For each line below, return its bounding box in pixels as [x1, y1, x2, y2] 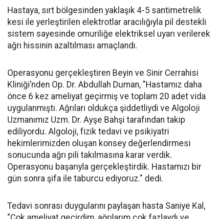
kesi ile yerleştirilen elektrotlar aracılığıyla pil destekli [7, 17, 206, 27]
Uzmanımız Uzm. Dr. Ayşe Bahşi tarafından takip [7, 115, 185, 125]
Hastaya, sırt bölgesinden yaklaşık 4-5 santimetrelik [7, 5, 201, 15]
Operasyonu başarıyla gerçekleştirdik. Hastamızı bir [7, 162, 201, 172]
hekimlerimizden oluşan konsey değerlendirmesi [7, 138, 191, 148]
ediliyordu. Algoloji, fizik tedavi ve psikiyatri [7, 127, 169, 136]
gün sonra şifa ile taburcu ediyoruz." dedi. [7, 174, 163, 183]
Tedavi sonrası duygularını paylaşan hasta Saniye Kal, [7, 201, 205, 211]
